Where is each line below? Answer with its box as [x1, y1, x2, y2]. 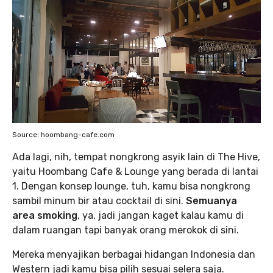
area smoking [12, 210, 77, 222]
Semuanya [186, 195, 237, 207]
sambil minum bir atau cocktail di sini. [12, 195, 186, 207]
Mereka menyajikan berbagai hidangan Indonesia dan [12, 249, 255, 261]
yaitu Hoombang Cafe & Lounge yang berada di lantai [12, 166, 258, 178]
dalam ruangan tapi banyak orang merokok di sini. [12, 224, 239, 236]
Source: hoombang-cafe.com [12, 130, 115, 140]
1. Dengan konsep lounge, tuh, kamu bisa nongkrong [12, 180, 250, 193]
